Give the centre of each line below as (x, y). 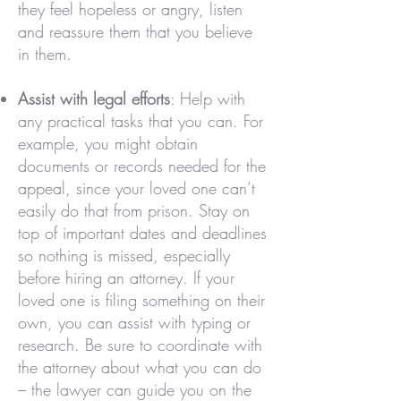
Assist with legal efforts (94, 98)
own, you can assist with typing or (134, 322)
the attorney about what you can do (140, 367)
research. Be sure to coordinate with (140, 345)
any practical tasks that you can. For (141, 121)
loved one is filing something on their (141, 300)
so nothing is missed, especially (124, 255)
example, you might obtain (108, 143)
